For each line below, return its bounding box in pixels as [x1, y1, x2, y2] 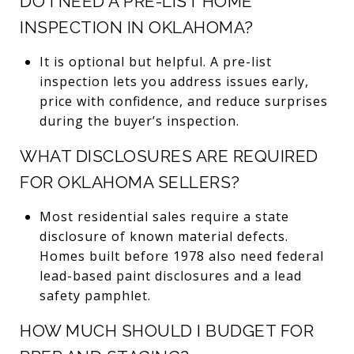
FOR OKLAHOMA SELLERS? [20, 171, 240, 192]
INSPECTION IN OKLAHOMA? [20, 17, 254, 37]
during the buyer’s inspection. [39, 111, 239, 130]
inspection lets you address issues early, [39, 72, 309, 90]
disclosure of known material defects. [39, 227, 288, 245]
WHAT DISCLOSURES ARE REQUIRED [20, 145, 318, 166]
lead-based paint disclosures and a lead [39, 266, 302, 284]
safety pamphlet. [39, 286, 151, 304]
